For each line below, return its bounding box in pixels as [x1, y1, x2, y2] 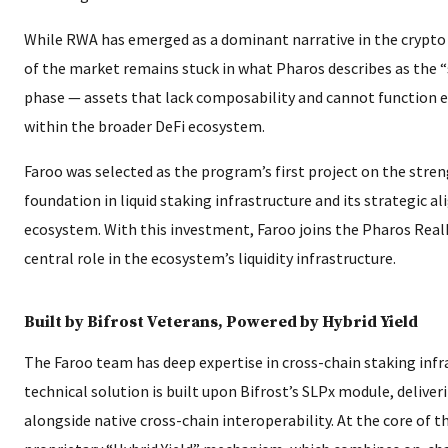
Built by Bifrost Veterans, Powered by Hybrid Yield [24, 311, 418, 332]
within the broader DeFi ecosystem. [24, 115, 265, 136]
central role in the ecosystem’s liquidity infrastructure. [24, 247, 396, 268]
